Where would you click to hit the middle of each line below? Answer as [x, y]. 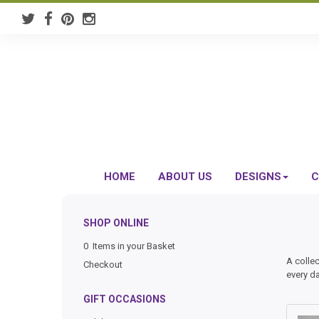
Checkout [103, 265]
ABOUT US [185, 177]
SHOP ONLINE [116, 223]
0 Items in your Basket [129, 246]
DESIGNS [258, 177]
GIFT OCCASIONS [125, 299]
